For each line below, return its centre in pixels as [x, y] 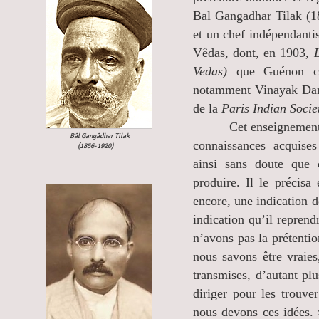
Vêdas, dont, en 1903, [253, 53]
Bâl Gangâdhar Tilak [100, 136]
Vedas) [210, 71]
